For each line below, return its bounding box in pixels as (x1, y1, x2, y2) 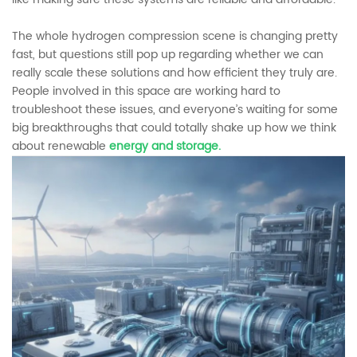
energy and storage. (109, 136, 221, 155)
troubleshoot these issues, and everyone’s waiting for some (12, 100, 338, 119)
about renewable (12, 136, 109, 155)
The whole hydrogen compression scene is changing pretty (12, 26, 338, 45)
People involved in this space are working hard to (12, 81, 280, 100)
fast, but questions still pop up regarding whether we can (12, 45, 324, 64)
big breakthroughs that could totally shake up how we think (12, 118, 336, 137)
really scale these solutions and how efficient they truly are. (12, 63, 337, 82)
